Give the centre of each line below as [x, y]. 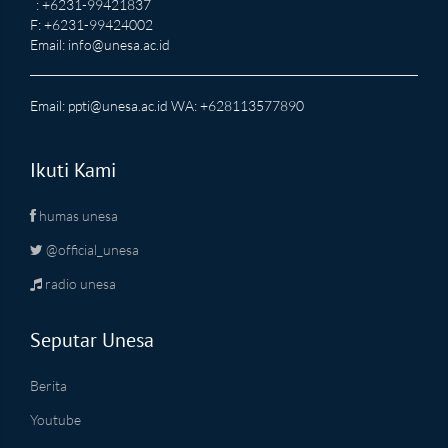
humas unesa [77, 215]
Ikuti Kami [73, 169]
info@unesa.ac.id [119, 44]
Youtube [55, 419]
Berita [48, 385]
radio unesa [79, 283]
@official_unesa [91, 249]
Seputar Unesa [92, 339]
